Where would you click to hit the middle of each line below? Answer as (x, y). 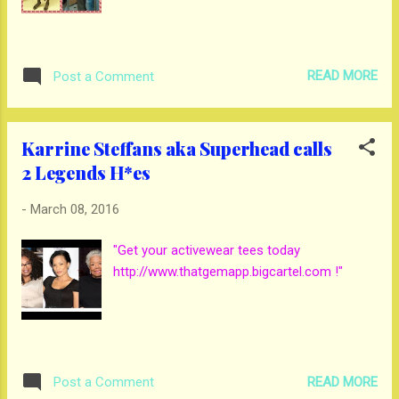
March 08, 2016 (75, 209)
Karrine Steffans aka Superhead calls (177, 148)
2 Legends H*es (86, 172)
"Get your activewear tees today (207, 251)
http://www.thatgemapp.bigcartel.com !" (228, 272)
